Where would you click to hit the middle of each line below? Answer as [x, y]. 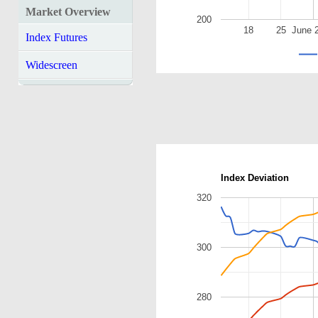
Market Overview [68, 12]
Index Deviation [255, 177]
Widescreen [51, 65]
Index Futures [56, 37]
